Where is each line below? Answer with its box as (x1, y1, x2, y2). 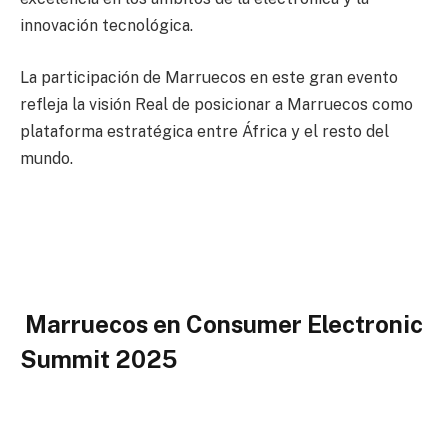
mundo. (20, 148, 73, 168)
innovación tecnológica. (20, 16, 193, 36)
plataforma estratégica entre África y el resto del (20, 121, 389, 141)
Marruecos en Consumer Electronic (20, 310, 423, 338)
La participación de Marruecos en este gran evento (20, 67, 398, 87)
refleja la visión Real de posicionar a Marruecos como (20, 94, 413, 114)
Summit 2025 (20, 345, 177, 373)
